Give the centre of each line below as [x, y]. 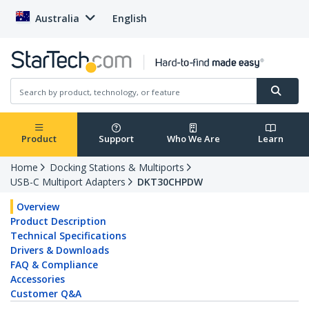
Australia [57, 18]
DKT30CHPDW [170, 182]
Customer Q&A [46, 294]
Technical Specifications [68, 236]
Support [116, 139]
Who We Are [193, 139]
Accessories [38, 279]
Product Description [58, 221]
